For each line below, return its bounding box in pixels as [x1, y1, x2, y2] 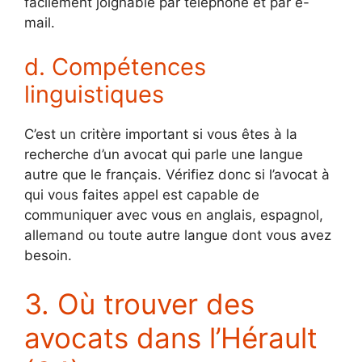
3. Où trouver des [24, 286, 255, 321]
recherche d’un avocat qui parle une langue [24, 146, 303, 163]
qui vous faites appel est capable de [24, 187, 259, 204]
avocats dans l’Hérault [24, 320, 318, 355]
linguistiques [24, 80, 164, 109]
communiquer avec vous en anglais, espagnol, [24, 207, 323, 224]
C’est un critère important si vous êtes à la [24, 126, 297, 143]
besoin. [24, 247, 72, 264]
